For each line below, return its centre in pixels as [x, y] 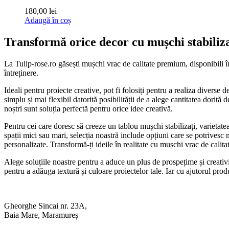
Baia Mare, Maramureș [41, 215]
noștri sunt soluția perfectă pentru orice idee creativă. [88, 108]
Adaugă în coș [48, 20]
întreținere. [21, 73]
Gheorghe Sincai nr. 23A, [45, 205]
